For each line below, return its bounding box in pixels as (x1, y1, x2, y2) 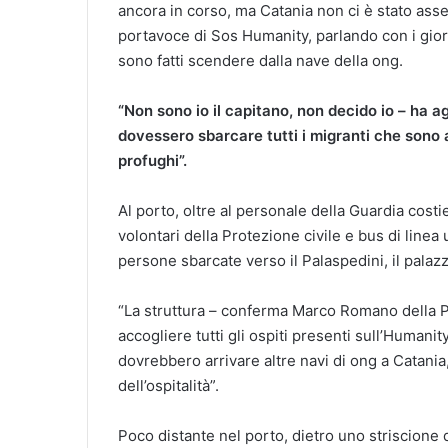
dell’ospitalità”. (118, 376, 219, 396)
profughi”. (118, 151, 187, 171)
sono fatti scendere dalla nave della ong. (118, 51, 403, 71)
